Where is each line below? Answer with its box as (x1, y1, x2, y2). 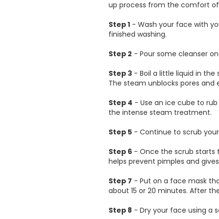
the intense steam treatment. (109, 107, 212, 117)
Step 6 (109, 146, 132, 156)
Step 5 (109, 127, 132, 137)
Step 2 (109, 48, 132, 59)
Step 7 (109, 175, 132, 186)
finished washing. (109, 29, 167, 39)
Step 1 (109, 19, 130, 29)
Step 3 (109, 68, 132, 78)
